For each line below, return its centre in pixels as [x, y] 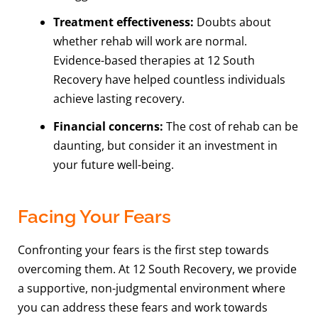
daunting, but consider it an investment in [165, 146]
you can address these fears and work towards [143, 307]
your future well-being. [113, 165]
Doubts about [232, 22]
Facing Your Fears [95, 216]
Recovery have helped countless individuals [169, 80]
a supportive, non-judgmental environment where [152, 288]
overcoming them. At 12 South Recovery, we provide [158, 269]
